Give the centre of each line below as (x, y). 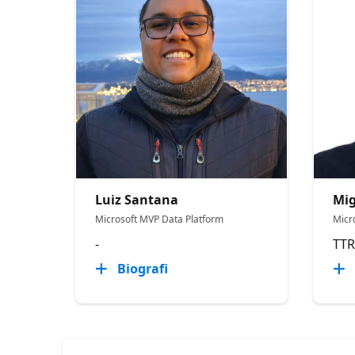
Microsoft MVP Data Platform (160, 219)
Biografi (143, 268)
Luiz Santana (137, 199)
